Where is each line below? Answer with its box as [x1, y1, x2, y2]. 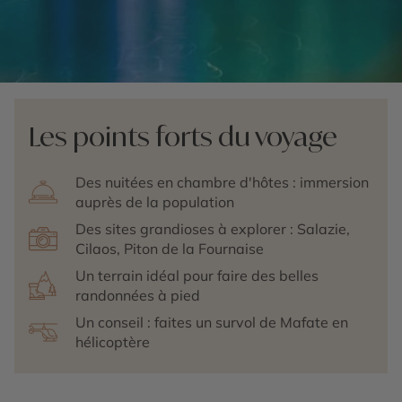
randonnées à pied [75, 286, 200, 304]
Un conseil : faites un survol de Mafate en [75, 313, 348, 331]
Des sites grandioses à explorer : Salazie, [75, 220, 350, 238]
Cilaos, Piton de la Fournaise [75, 240, 264, 258]
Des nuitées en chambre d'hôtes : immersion [75, 173, 369, 191]
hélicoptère [75, 333, 150, 351]
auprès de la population [75, 193, 234, 211]
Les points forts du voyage [29, 119, 337, 153]
